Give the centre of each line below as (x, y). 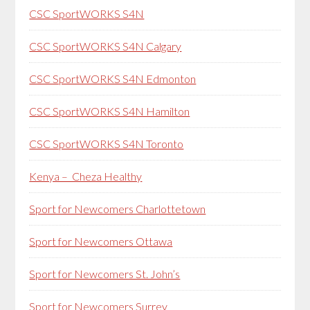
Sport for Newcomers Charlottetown (118, 208)
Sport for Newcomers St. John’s (105, 273)
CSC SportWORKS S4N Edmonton (113, 78)
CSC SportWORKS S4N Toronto (107, 143)
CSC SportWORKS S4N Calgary (106, 46)
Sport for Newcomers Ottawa (101, 241)
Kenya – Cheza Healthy (86, 176)
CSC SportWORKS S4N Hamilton (110, 111)
